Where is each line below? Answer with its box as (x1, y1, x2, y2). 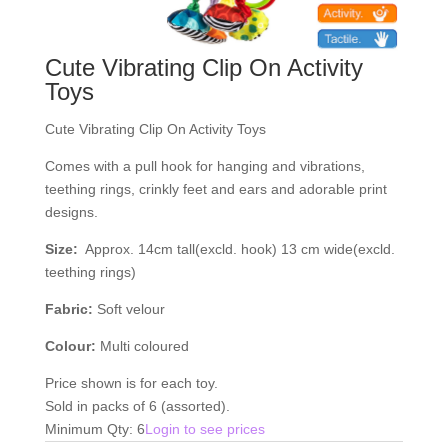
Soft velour (96, 300, 165, 317)
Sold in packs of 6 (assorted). (44, 397, 230, 414)
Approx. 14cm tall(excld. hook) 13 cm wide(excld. (81, 240, 395, 257)
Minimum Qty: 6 (44, 420, 145, 437)
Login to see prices (144, 420, 265, 437)
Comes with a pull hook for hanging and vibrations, (44, 157, 365, 174)
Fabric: (44, 300, 97, 317)
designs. (44, 203, 98, 220)
